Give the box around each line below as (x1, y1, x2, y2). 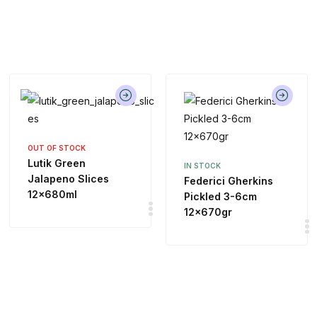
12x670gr (183, 206, 232, 219)
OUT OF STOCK (28, 144, 86, 153)
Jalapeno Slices (28, 173, 110, 185)
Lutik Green (28, 157, 86, 170)
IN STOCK (183, 161, 221, 171)
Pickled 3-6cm (183, 190, 257, 203)
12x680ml (28, 188, 78, 201)
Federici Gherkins (183, 175, 273, 188)
